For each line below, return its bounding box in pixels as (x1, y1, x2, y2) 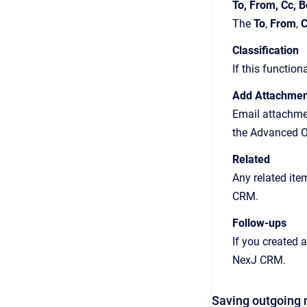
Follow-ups (232, 217, 286, 230)
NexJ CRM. (232, 254, 286, 267)
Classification (232, 44, 299, 57)
